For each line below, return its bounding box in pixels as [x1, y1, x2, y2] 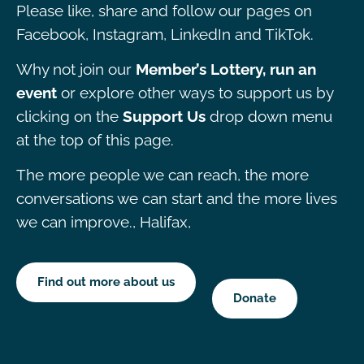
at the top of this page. [16, 130, 174, 149]
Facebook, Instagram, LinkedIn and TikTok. [16, 24, 314, 44]
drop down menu [206, 106, 332, 126]
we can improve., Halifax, [16, 213, 191, 232]
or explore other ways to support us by [57, 83, 333, 102]
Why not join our [16, 59, 132, 79]
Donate [233, 290, 276, 305]
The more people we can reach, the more [16, 166, 309, 185]
